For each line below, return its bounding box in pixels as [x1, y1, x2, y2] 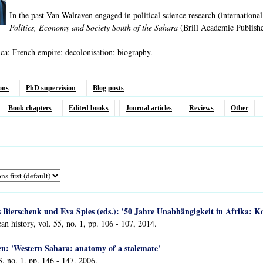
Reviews [189, 104, 214, 112]
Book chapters [8, 104, 52, 112]
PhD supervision [26, 84, 76, 92]
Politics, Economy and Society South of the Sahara [9, 22, 178, 33]
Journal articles [126, 104, 172, 112]
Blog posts [93, 84, 124, 92]
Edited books [69, 104, 109, 112]
